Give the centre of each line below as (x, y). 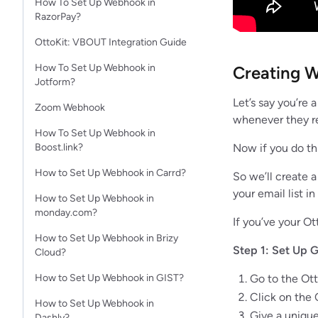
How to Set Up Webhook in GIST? (109, 278)
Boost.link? (59, 147)
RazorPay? (58, 17)
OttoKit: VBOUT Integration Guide (111, 42)
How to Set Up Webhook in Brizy (106, 238)
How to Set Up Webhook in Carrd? (110, 173)
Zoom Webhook (70, 108)
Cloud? (50, 252)
